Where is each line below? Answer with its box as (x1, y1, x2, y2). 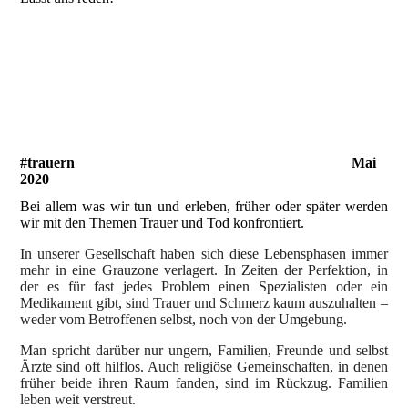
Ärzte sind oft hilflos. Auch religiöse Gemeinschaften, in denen (20, 358, 388, 374)
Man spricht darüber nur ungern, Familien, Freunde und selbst (20, 342, 388, 358)
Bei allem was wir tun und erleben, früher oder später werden (20, 198, 388, 214)
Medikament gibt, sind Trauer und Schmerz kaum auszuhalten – (20, 294, 388, 311)
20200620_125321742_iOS (20, 70, 182, 87)
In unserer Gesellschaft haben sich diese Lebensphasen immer (20, 245, 388, 261)
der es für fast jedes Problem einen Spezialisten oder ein (20, 278, 388, 294)
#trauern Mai (20, 155, 377, 171)
